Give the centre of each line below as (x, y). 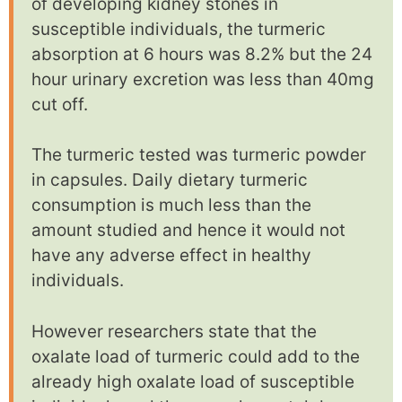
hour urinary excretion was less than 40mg (203, 79)
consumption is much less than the (171, 205)
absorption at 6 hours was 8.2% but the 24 (202, 54)
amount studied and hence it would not (188, 231)
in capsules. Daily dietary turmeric (170, 180)
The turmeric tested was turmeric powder (199, 155)
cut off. (60, 104)
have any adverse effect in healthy (171, 256)
